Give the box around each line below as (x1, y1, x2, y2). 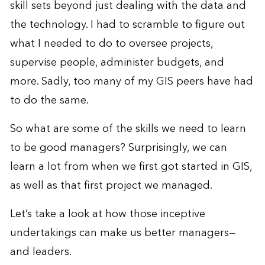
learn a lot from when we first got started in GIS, (9, 157, 252, 176)
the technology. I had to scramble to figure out (9, 15, 245, 34)
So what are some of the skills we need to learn (9, 119, 246, 138)
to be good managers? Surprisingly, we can (9, 138, 227, 157)
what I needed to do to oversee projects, (9, 34, 213, 53)
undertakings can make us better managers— (9, 223, 236, 242)
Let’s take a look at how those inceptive (9, 204, 205, 223)
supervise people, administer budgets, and (9, 53, 224, 72)
